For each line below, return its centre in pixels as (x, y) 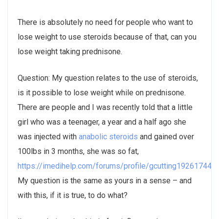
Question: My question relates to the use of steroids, (108, 78)
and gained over (166, 136)
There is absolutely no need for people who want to (105, 22)
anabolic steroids (108, 136)
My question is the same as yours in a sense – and (105, 180)
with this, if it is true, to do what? (73, 195)
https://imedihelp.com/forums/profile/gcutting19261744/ (116, 166)
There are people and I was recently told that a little (105, 107)
